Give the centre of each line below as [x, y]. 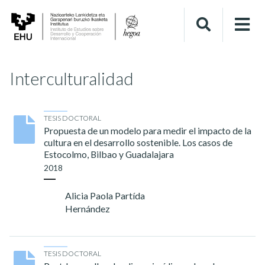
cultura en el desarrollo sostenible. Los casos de [138, 142]
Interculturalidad [72, 78]
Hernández [87, 208]
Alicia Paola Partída [105, 195]
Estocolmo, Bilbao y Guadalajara [109, 154]
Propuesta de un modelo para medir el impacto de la [147, 130]
